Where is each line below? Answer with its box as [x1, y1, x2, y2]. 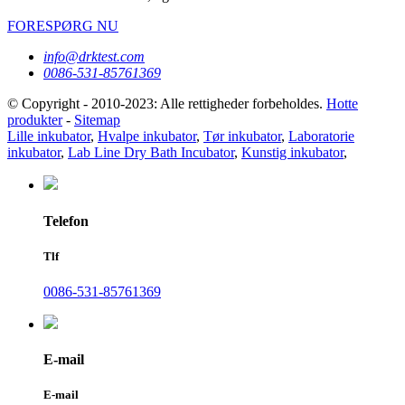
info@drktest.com [43, 49, 145, 65]
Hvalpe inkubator [98, 128, 196, 145]
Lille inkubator [7, 128, 90, 145]
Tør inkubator [203, 128, 281, 145]
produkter [7, 112, 62, 128]
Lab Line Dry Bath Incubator [68, 145, 234, 161]
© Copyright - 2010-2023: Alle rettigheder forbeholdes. [7, 96, 323, 112]
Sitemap [74, 112, 120, 128]
